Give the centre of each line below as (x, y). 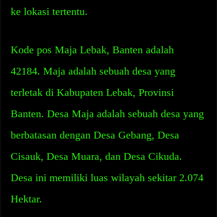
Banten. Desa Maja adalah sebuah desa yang (108, 114)
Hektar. (27, 199)
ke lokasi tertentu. (49, 11)
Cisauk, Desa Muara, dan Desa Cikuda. (97, 156)
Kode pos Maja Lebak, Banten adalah (93, 50)
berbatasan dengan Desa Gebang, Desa (95, 135)
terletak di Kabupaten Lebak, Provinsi (93, 92)
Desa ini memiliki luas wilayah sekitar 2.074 (107, 178)
